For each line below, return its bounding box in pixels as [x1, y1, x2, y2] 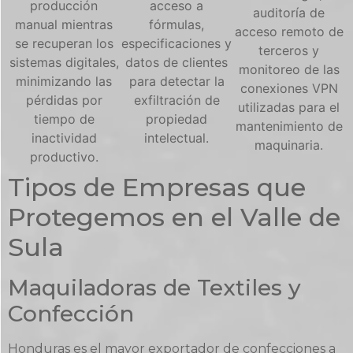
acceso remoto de [234, 23, 344, 39]
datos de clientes [125, 54, 228, 70]
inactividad [31, 129, 97, 146]
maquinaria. [255, 136, 324, 153]
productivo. [29, 148, 98, 165]
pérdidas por [25, 91, 102, 108]
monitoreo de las [238, 61, 340, 77]
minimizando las [16, 72, 113, 89]
